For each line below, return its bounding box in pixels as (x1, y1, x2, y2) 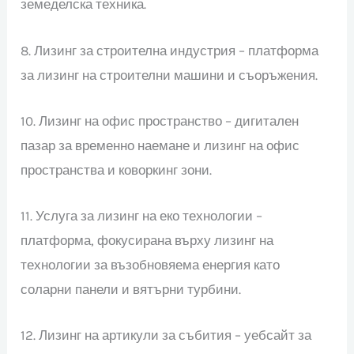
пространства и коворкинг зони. (21, 161, 213, 178)
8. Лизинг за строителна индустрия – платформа (21, 42, 319, 58)
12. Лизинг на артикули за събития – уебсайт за (21, 327, 312, 344)
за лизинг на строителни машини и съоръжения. (21, 66, 318, 83)
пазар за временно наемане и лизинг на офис (21, 137, 300, 153)
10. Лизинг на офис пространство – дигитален (21, 112, 299, 129)
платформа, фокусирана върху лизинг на (21, 232, 274, 248)
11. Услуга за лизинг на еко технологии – (21, 207, 263, 224)
